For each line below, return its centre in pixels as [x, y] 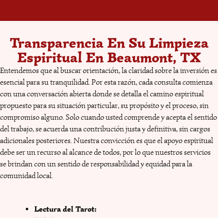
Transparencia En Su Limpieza [109, 42]
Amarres [148, 209]
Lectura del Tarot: [65, 209]
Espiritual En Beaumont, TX [109, 57]
